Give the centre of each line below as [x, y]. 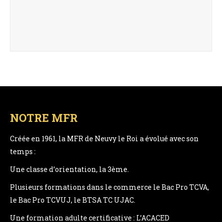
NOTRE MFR [44, 118]
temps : [23, 151]
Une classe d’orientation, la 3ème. [69, 169]
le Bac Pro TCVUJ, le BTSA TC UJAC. [73, 200]
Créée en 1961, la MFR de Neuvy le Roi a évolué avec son [104, 139]
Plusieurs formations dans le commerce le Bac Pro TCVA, [110, 187]
